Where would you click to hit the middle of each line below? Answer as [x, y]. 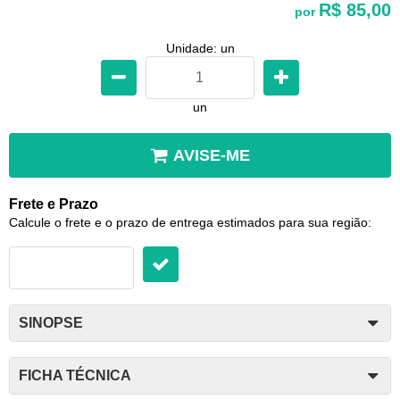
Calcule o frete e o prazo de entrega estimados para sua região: [190, 222]
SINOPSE [51, 322]
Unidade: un [200, 48]
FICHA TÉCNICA [75, 375]
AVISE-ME [211, 155]
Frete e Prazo [54, 204]
